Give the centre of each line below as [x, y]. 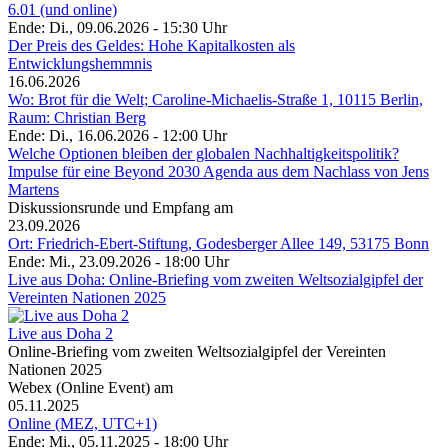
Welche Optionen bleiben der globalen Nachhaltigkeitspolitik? [203, 154]
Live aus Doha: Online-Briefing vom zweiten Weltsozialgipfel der [215, 280]
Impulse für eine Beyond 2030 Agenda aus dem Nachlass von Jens [218, 172]
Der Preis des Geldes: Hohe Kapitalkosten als [151, 46]
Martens [33, 190]
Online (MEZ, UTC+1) [82, 424]
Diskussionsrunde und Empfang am [120, 208]
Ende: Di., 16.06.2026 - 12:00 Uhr [117, 136]
